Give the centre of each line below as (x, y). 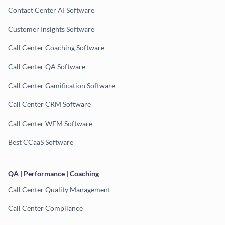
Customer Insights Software (51, 29)
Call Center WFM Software (50, 123)
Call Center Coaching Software (56, 48)
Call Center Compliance (45, 208)
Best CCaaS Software (41, 142)
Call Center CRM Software (49, 104)
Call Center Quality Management (59, 189)
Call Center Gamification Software (62, 85)
